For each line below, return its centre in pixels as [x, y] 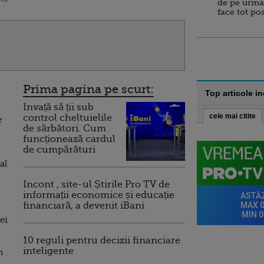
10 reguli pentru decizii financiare [102, 240]
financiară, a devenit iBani [84, 206]
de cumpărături [59, 150]
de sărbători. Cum [65, 128]
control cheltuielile [67, 118]
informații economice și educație [99, 195]
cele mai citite [232, 116]
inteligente [48, 251]
